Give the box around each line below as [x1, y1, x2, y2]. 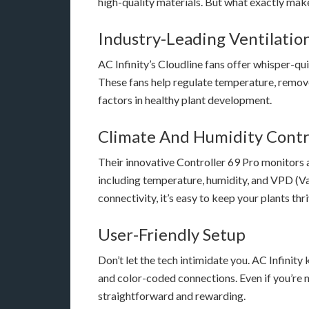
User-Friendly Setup [98, 224, 246, 244]
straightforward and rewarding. [98, 289, 246, 302]
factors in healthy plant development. [98, 93, 272, 106]
